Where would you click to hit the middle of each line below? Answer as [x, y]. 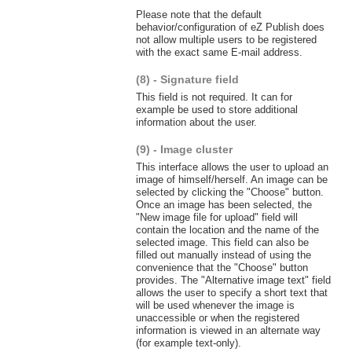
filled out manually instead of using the [223, 255]
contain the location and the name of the [227, 229]
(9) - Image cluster [184, 149]
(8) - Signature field [187, 79]
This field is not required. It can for [214, 97]
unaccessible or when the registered [217, 317]
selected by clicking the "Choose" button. [229, 192]
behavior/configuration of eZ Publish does [230, 27]
